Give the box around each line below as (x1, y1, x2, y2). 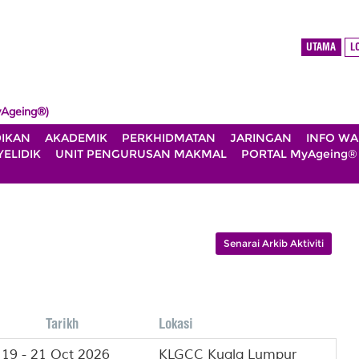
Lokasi (159, 314, 194, 332)
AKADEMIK (45, 131, 107, 145)
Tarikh (46, 314, 79, 332)
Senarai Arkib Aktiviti (223, 237, 324, 250)
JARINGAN (230, 131, 292, 145)
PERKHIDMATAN (122, 131, 216, 145)
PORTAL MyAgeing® (241, 147, 357, 161)
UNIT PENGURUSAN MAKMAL (55, 147, 227, 161)
